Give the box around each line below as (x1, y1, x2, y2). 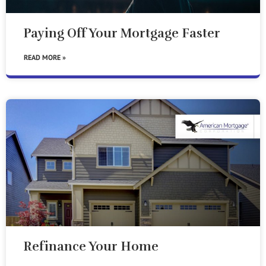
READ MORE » (24, 53, 66, 62)
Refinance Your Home (24, 239, 159, 254)
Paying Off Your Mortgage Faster (24, 26, 220, 41)
